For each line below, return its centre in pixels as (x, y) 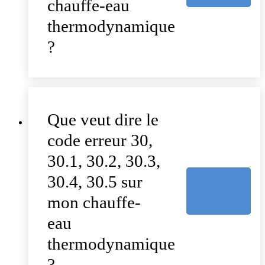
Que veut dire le (103, 120)
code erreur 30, (100, 140)
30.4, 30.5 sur (95, 182)
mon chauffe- (94, 203)
